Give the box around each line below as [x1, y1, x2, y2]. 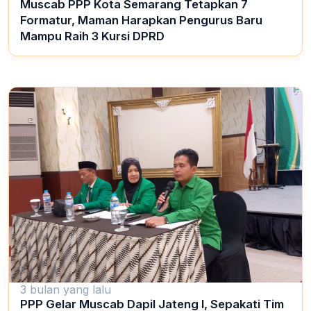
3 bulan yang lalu [20, 282, 111, 296]
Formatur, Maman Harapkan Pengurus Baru [20, 12, 262, 27]
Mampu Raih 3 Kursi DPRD [20, 28, 165, 43]
